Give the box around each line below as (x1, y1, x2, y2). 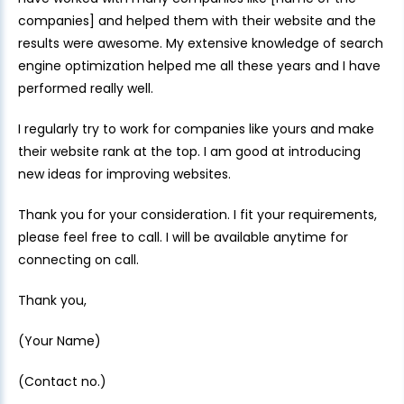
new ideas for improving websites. (18, 165, 234, 183)
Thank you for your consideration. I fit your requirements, (18, 206, 377, 224)
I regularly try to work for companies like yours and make (18, 120, 374, 138)
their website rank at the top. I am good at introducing (18, 142, 361, 161)
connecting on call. (18, 251, 139, 269)
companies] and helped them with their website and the (18, 12, 376, 30)
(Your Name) (18, 332, 101, 350)
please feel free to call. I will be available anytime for (18, 228, 348, 246)
